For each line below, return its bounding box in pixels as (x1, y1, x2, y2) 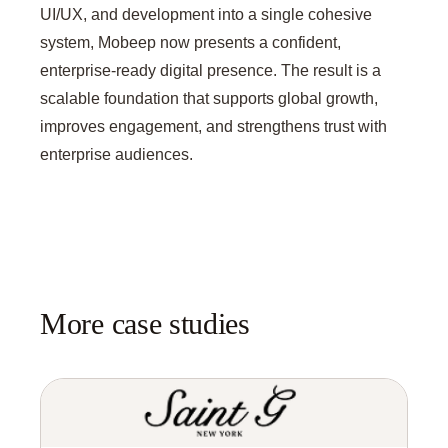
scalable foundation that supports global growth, (40, 89, 378, 107)
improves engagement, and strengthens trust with (40, 117, 387, 135)
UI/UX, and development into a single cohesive (40, 5, 372, 23)
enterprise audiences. (40, 145, 193, 163)
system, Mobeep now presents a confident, (40, 33, 341, 51)
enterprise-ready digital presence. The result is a (40, 61, 381, 79)
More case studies (40, 307, 250, 341)
